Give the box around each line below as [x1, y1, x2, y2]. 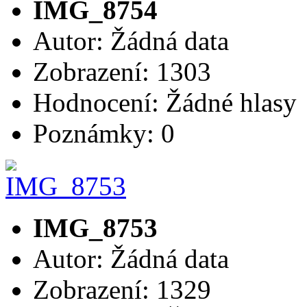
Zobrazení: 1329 [33, 274, 211, 304]
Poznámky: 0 [33, 118, 175, 148]
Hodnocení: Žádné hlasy [33, 87, 304, 117]
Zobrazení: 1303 [33, 56, 211, 86]
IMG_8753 [33, 212, 158, 243]
